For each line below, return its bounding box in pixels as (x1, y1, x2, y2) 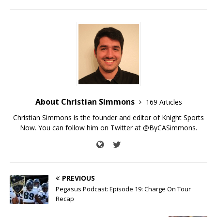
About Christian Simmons (35, 96, 137, 108)
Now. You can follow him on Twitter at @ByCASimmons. (20, 123, 197, 133)
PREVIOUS (62, 173, 95, 183)
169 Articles (145, 97, 182, 107)
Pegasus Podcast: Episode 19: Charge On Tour (56, 185, 191, 194)
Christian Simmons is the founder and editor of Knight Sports (13, 113, 204, 123)
